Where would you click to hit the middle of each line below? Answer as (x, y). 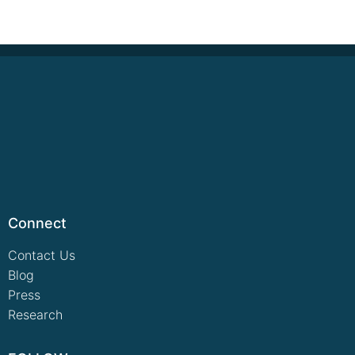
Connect (38, 223)
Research (36, 314)
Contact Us (42, 255)
